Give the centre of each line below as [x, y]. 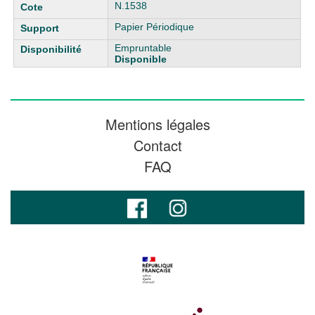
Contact [157, 145]
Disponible [141, 59]
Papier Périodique [155, 27]
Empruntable [143, 48]
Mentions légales [157, 124]
